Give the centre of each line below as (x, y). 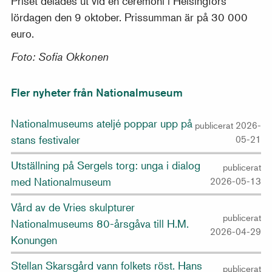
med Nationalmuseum (61, 182)
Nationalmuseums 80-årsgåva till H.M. (100, 224)
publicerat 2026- (228, 125)
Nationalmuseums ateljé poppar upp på (102, 124)
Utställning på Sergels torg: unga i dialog (106, 165)
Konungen (34, 240)
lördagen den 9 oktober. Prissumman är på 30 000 (130, 17)
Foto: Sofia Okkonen (60, 56)
